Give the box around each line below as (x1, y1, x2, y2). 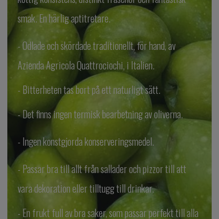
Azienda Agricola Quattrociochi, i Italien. (17, 58, 156, 72)
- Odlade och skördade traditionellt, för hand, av (17, 38, 175, 53)
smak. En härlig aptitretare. (17, 11, 110, 25)
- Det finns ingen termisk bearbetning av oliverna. (17, 107, 183, 121)
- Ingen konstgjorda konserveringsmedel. (17, 134, 154, 149)
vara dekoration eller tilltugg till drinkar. (17, 181, 154, 196)
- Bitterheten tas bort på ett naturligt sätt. (17, 82, 160, 97)
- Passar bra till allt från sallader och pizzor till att (17, 161, 186, 176)
